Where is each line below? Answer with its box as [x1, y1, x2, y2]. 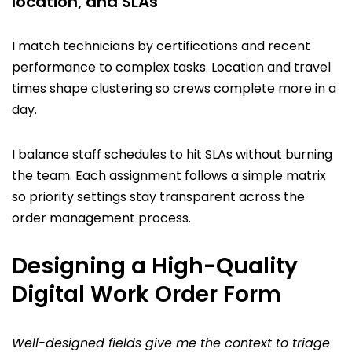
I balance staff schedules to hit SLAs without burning [12, 145, 332, 163]
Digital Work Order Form [12, 278, 281, 310]
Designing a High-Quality [12, 250, 298, 281]
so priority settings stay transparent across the [12, 187, 305, 206]
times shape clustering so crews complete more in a [12, 79, 336, 97]
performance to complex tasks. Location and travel [12, 57, 331, 76]
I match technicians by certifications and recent [12, 36, 310, 55]
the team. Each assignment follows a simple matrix [12, 166, 326, 185]
